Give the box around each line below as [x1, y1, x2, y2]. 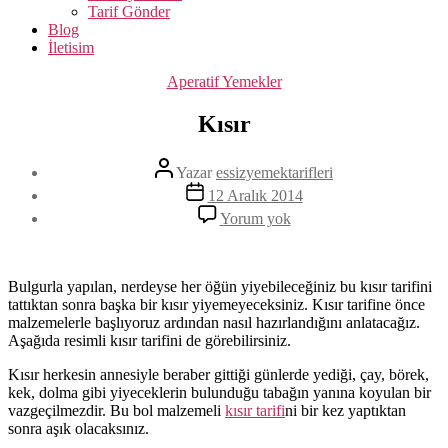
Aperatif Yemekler [166, 73, 282, 90]
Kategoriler [223, 72, 294, 89]
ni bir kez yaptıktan [285, 401, 406, 419]
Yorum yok [219, 209, 291, 227]
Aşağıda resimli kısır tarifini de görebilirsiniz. [8, 331, 291, 349]
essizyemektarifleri [216, 163, 333, 181]
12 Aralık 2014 [207, 186, 303, 204]
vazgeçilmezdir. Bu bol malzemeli [8, 401, 225, 419]
